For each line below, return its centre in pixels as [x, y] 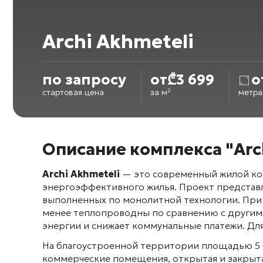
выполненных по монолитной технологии [140, 200]
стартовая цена [73, 92]
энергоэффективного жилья [108, 187]
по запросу [84, 80]
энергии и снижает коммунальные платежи [142, 226]
